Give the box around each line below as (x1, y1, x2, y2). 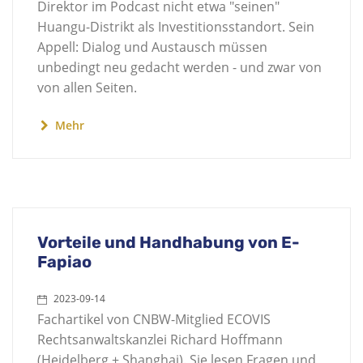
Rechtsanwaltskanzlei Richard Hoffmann (37, 331, 283, 348)
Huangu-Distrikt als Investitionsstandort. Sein (37, 18, 314, 36)
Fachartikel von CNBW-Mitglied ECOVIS (37, 310, 271, 328)
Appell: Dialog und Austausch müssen (37, 38, 267, 56)
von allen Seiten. (37, 79, 137, 96)
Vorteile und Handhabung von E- (37, 233, 300, 252)
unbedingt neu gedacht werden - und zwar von (37, 58, 322, 76)
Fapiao (37, 252, 92, 271)
